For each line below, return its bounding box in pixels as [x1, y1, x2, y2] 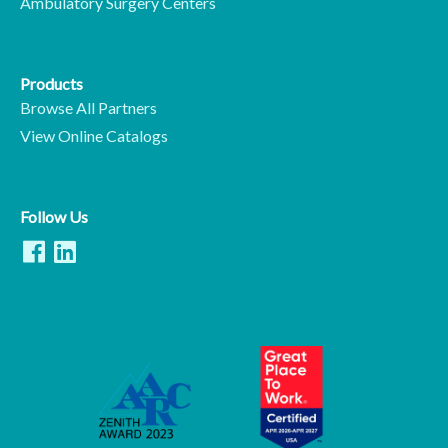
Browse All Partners [20, 98, 157, 118]
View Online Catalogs [20, 126, 168, 146]
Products [20, 74, 83, 94]
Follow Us [20, 207, 88, 227]
